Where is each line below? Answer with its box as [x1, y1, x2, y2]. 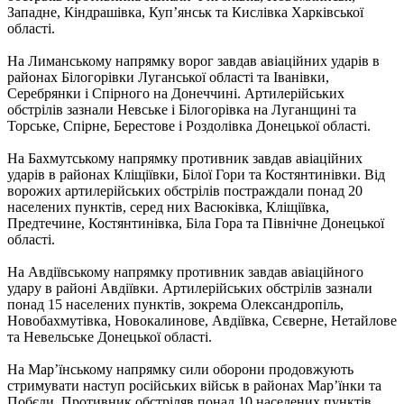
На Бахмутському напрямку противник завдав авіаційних [7, 150, 363, 166]
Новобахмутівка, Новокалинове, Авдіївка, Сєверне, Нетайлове [7, 312, 397, 328]
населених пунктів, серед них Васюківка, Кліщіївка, [7, 198, 329, 215]
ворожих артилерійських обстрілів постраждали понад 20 [7, 182, 363, 198]
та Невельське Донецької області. [7, 328, 212, 344]
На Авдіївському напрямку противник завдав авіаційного [7, 263, 363, 280]
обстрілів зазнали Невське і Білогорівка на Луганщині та [7, 101, 356, 117]
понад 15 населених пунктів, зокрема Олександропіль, [7, 296, 344, 312]
